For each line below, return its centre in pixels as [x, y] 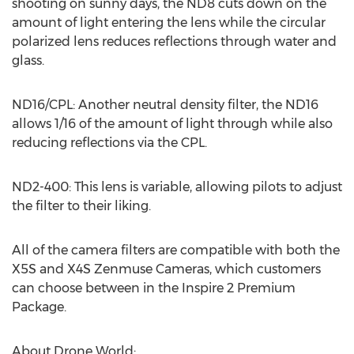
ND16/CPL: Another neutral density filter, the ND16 [165, 105]
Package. [39, 307]
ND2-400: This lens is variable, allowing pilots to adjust [177, 187]
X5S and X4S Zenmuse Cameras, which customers [166, 269]
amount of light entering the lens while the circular [169, 23]
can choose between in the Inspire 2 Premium [154, 288]
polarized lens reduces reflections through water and [174, 41]
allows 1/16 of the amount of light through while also [172, 124]
